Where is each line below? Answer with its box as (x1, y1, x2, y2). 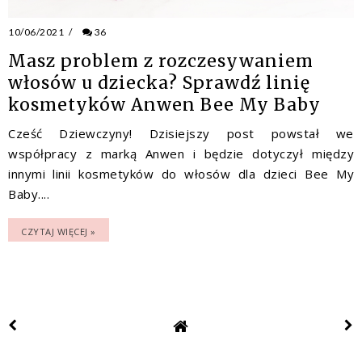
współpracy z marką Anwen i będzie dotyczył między (8, 145, 354, 162)
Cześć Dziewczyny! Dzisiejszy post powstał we (8, 124, 354, 141)
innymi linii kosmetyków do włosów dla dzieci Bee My (8, 165, 354, 182)
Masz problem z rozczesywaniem (8, 49, 314, 72)
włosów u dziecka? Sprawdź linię (8, 71, 310, 94)
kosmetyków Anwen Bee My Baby (8, 93, 321, 116)
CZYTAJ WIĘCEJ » (21, 225, 96, 238)
